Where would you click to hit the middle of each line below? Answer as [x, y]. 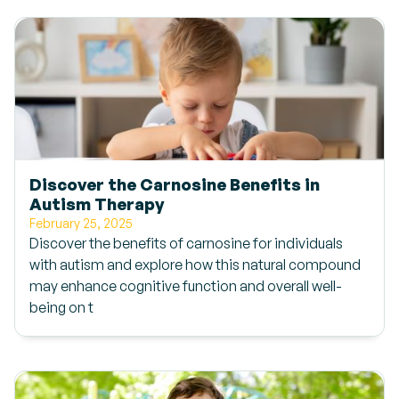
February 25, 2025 [81, 223]
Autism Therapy [97, 204]
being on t [61, 307]
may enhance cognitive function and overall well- [186, 286]
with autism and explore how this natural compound [195, 265]
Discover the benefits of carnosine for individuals [186, 243]
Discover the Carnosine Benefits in [175, 184]
